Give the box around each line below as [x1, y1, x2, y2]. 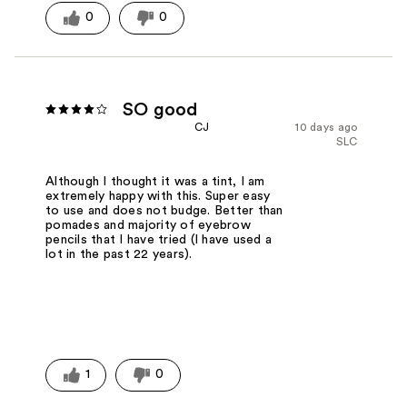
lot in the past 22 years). [45, 248, 193, 262]
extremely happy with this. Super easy [45, 190, 271, 203]
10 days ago [295, 121, 358, 133]
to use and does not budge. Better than [45, 204, 283, 218]
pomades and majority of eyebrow [45, 219, 251, 233]
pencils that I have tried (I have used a [45, 233, 273, 247]
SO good [123, 100, 199, 119]
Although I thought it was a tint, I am [45, 175, 265, 189]
